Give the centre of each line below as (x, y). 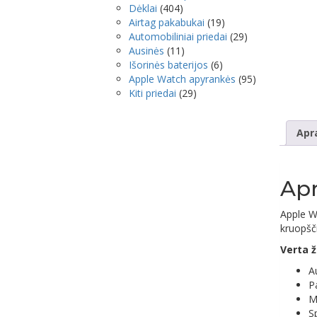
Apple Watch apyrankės (182, 79)
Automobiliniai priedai (178, 37)
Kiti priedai (152, 93)
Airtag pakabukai (167, 23)
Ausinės (146, 51)
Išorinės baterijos (168, 65)
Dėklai (143, 8)
